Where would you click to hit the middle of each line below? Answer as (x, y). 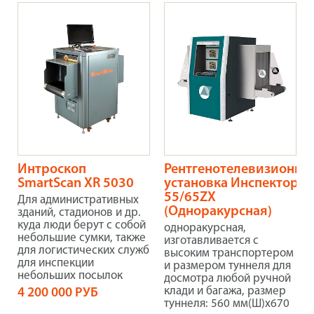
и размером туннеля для (227, 266)
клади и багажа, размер (225, 292)
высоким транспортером (229, 254)
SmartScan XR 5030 (76, 184)
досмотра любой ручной (227, 279)
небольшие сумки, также (82, 238)
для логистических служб (83, 251)
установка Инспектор (231, 184)
